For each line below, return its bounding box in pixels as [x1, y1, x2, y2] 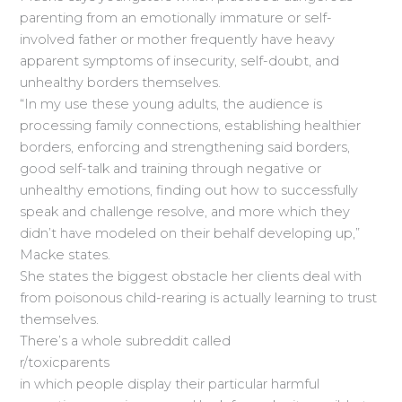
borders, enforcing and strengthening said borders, [20, 139, 351, 156]
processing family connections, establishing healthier [20, 118, 362, 135]
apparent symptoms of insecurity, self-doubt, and [20, 53, 340, 70]
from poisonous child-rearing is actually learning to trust [20, 290, 378, 307]
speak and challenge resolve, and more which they [20, 204, 351, 221]
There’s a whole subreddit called [20, 333, 232, 350]
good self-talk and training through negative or [20, 161, 322, 178]
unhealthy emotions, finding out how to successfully [20, 182, 359, 199]
